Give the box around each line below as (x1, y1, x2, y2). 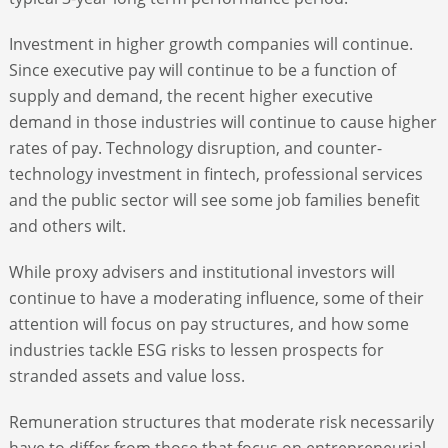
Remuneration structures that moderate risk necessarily (8, 410, 434, 433)
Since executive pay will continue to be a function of (8, 58, 396, 81)
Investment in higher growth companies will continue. (8, 32, 413, 55)
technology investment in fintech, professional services (8, 162, 423, 185)
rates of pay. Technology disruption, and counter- (8, 136, 382, 159)
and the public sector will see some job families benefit (8, 188, 420, 211)
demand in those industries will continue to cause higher (8, 110, 437, 133)
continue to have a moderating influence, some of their (8, 286, 424, 309)
